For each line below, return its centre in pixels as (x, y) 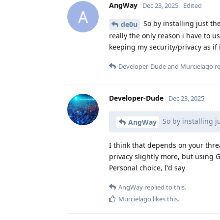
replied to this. (165, 187)
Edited (192, 6)
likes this (165, 199)
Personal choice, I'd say (147, 167)
